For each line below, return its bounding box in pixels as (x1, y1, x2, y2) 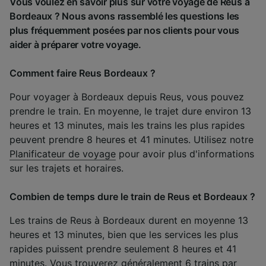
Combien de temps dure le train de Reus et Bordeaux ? (9, 190, 255, 202)
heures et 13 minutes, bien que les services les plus (9, 228, 238, 240)
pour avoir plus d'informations (116, 147, 254, 160)
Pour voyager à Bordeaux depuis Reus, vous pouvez (9, 90, 244, 103)
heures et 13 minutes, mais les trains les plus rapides (9, 119, 245, 131)
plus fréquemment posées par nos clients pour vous (9, 24, 240, 36)
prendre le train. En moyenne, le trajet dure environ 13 (9, 104, 251, 117)
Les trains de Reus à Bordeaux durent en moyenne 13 (9, 214, 248, 226)
